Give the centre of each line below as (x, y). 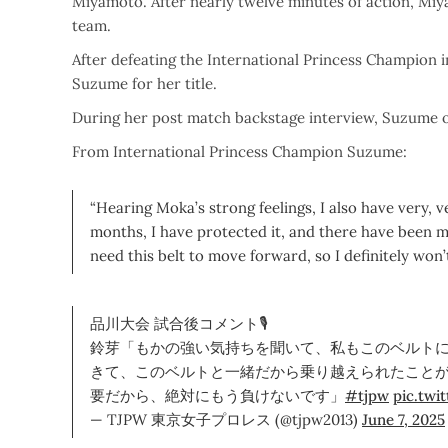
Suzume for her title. (144, 83)
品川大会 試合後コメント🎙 (179, 323)
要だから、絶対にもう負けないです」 (217, 395)
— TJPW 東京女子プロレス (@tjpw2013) (226, 419)
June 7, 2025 (403, 419)
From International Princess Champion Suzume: (239, 151)
